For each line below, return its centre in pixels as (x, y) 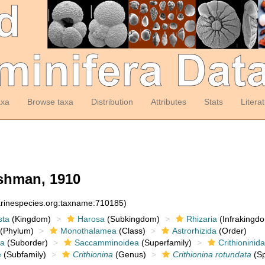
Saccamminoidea (106, 243)
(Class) (131, 231)
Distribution (112, 102)
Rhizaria (201, 219)
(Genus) (129, 254)
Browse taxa (50, 102)
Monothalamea (88, 231)
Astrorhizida (194, 231)
